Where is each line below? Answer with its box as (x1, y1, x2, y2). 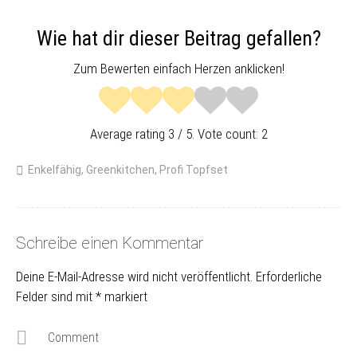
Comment (48, 330, 99, 346)
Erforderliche (256, 269, 322, 285)
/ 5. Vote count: (174, 126, 261, 143)
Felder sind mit (16, 288, 96, 305)
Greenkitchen (86, 163, 155, 177)
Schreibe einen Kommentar (16, 233, 203, 253)
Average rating (89, 126, 168, 143)
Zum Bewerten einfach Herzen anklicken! (73, 61, 284, 77)
